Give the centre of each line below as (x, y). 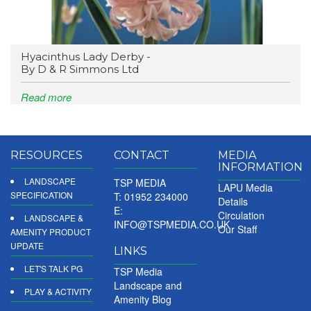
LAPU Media (245, 188)
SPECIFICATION (42, 195)
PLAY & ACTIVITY (58, 292)
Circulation (241, 216)
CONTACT (142, 155)
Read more (46, 97)
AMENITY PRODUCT (51, 232)
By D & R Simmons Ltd (80, 69)
